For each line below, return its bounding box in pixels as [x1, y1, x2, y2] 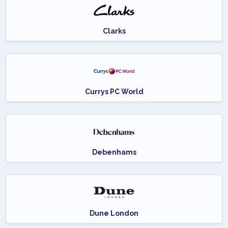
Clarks [102, 27, 126, 36]
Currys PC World [84, 88, 144, 96]
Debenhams [92, 148, 136, 157]
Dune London [90, 209, 138, 218]
